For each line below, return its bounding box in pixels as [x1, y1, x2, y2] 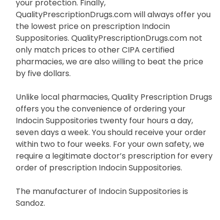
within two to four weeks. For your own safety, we [16, 138, 204, 150]
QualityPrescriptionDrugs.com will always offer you [16, 8, 211, 20]
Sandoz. [16, 197, 45, 209]
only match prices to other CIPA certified [16, 44, 174, 55]
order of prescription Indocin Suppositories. [16, 162, 182, 173]
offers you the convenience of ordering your [16, 103, 186, 114]
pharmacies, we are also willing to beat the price [16, 55, 203, 67]
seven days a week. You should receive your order [16, 126, 206, 138]
